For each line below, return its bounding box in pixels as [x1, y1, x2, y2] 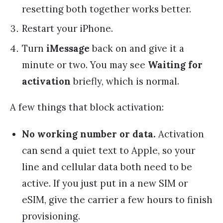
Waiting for [148, 58, 203, 71]
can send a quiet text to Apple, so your [22, 144, 195, 157]
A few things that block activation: [10, 101, 164, 113]
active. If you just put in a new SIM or [22, 177, 188, 190]
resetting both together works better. [22, 2, 191, 15]
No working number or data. [22, 128, 156, 140]
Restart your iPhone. [22, 22, 113, 35]
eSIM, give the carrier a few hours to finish [22, 194, 213, 206]
